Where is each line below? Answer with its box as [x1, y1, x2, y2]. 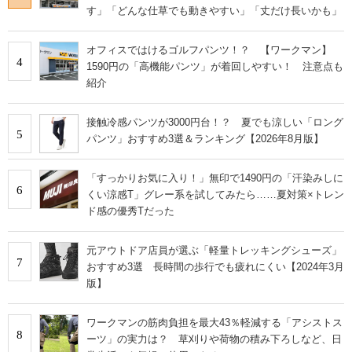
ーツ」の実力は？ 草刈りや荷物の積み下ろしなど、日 [86, 333, 342, 346]
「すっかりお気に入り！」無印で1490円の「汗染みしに [86, 172, 343, 185]
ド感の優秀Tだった [86, 205, 174, 218]
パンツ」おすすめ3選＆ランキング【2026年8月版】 [86, 133, 324, 145]
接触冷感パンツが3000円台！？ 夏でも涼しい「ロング [86, 116, 343, 129]
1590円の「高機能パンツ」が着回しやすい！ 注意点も [86, 60, 343, 73]
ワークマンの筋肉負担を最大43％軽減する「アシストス [86, 317, 343, 329]
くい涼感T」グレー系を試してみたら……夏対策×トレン [86, 189, 344, 201]
